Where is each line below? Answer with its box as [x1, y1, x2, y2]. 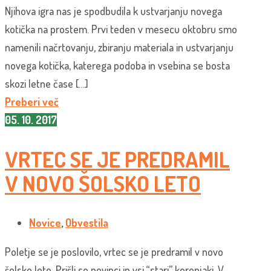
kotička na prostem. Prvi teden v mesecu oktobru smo [5, 22, 237, 36]
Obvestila [65, 215, 108, 229]
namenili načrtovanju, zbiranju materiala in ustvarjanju [5, 41, 233, 54]
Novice [29, 215, 61, 229]
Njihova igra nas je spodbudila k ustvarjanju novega [5, 4, 222, 18]
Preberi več [5, 95, 59, 109]
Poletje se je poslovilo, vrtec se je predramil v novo [5, 244, 223, 258]
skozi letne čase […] [5, 77, 88, 91]
